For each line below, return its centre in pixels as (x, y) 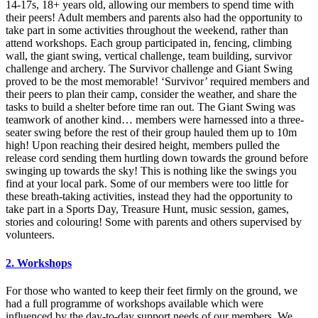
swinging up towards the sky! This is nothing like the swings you (151, 171)
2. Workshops (39, 263)
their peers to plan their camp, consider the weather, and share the (151, 94)
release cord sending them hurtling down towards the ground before (157, 158)
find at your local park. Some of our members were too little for (147, 184)
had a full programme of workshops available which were (135, 303)
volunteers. (30, 235)
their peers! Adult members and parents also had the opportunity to (154, 18)
